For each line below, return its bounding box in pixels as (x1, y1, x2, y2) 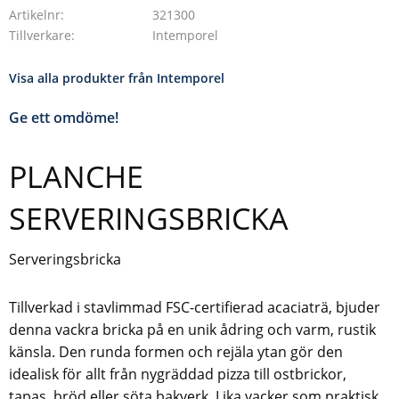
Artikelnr (9, 5, 61, 23)
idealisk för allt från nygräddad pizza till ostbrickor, (9, 364, 346, 385)
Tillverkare (9, 27, 71, 45)
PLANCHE (9, 156, 143, 198)
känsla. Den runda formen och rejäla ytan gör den (9, 342, 343, 362)
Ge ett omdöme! (9, 108, 118, 128)
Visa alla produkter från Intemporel (9, 69, 224, 87)
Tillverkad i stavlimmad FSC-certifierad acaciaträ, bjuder (9, 297, 380, 318)
